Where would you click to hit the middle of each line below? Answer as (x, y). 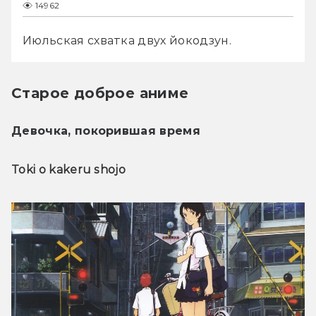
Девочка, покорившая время (106, 130)
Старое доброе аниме (100, 93)
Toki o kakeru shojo (69, 169)
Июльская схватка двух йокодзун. (127, 40)
